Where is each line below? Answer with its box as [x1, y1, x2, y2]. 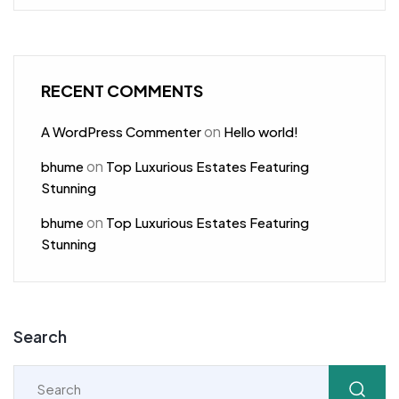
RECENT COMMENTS [41, 79, 203, 101]
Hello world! [224, 122, 298, 140]
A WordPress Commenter [41, 122, 201, 140]
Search [13, 325, 67, 346]
